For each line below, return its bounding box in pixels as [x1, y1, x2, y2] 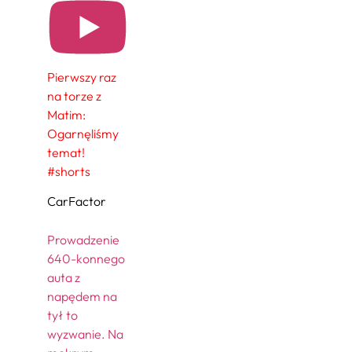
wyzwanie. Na [47, 325, 123, 342]
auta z [47, 269, 80, 285]
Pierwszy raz [47, 69, 116, 85]
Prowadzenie [47, 231, 119, 247]
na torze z [47, 88, 101, 104]
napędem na [47, 288, 117, 304]
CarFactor [47, 193, 106, 210]
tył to [47, 306, 78, 323]
